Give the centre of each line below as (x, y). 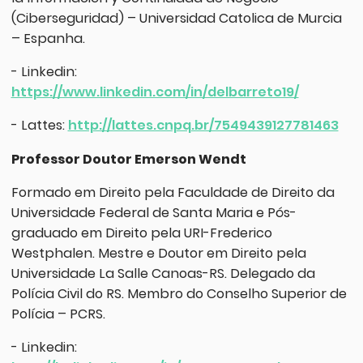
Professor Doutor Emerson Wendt (128, 159)
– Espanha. (48, 39)
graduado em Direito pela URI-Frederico (141, 233)
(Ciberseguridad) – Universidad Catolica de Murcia (176, 19)
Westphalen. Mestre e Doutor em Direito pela (158, 253)
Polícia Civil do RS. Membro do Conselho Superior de (179, 293)
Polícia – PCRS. (58, 314)
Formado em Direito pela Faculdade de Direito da (173, 192)
